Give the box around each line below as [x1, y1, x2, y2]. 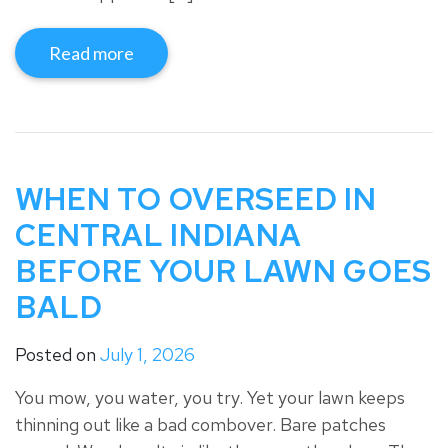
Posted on [15, 342, 100, 366]
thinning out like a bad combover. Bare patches [15, 412, 386, 436]
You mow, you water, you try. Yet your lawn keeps [15, 385, 405, 409]
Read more [49, 41, 134, 64]
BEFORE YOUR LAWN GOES [15, 250, 431, 291]
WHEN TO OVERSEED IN [15, 178, 376, 219]
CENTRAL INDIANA [15, 214, 301, 255]
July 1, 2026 [100, 342, 195, 366]
